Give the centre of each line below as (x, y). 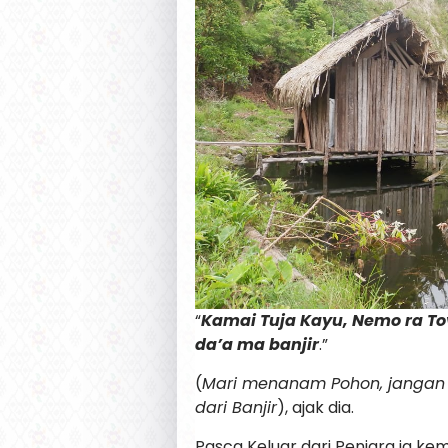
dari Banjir (236, 407)
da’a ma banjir (257, 344)
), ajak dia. (315, 407)
